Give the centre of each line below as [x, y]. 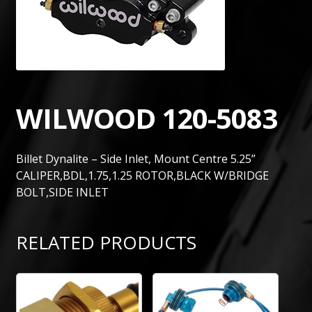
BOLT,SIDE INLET [62, 193]
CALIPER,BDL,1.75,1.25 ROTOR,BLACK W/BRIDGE [142, 176]
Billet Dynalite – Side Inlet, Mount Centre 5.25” [135, 159]
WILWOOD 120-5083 [146, 118]
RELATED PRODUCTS [106, 242]
